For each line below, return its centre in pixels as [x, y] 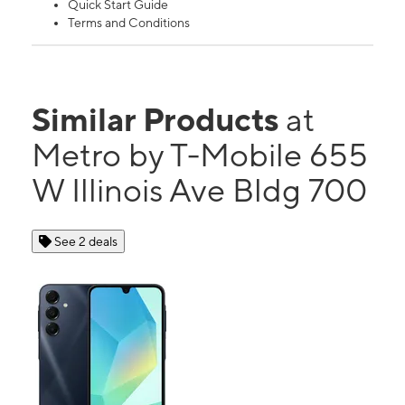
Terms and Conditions [129, 23]
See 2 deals [86, 242]
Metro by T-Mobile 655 [200, 155]
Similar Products [159, 120]
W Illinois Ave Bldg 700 [199, 190]
